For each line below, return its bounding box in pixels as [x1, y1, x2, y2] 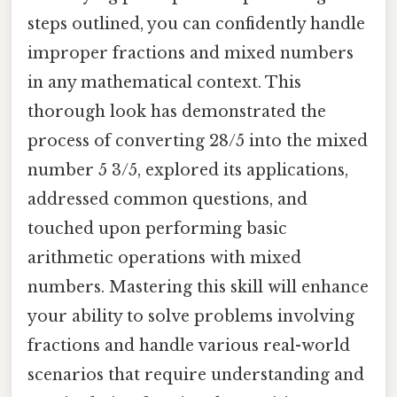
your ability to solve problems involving [27, 307, 354, 327]
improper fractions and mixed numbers [27, 43, 354, 64]
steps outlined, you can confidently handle [27, 14, 365, 35]
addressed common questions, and [27, 190, 307, 210]
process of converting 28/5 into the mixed [27, 131, 368, 152]
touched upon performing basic [27, 219, 287, 239]
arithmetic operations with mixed [27, 248, 301, 269]
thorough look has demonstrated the [27, 102, 326, 122]
